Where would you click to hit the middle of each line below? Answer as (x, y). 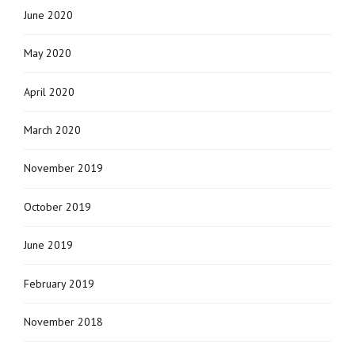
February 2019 (59, 283)
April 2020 (49, 92)
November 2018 (63, 321)
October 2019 (57, 206)
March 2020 (52, 130)
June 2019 (48, 245)
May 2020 (48, 53)
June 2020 (48, 15)
